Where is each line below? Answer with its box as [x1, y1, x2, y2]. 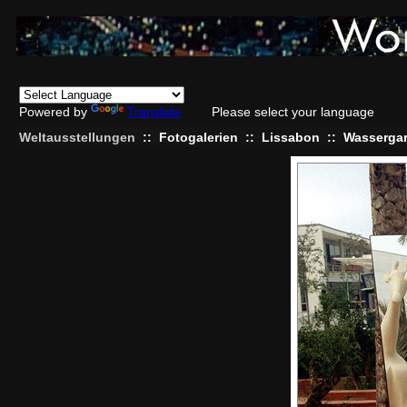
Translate [127, 104, 181, 119]
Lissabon [262, 130, 320, 144]
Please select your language [212, 104, 374, 119]
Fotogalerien [159, 130, 238, 144]
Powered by [19, 104, 91, 119]
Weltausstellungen [19, 130, 135, 144]
